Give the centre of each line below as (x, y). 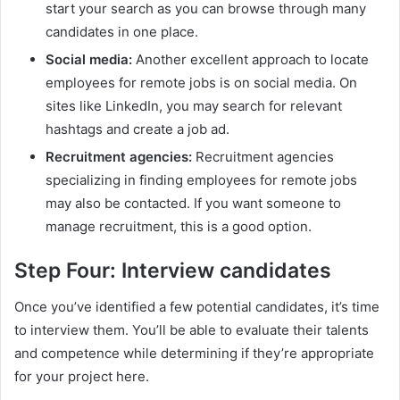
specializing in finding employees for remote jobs (201, 180)
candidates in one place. (122, 32)
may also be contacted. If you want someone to (193, 203)
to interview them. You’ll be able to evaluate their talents (192, 329)
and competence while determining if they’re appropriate (194, 353)
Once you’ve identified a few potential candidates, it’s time (197, 306)
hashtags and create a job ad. (137, 129)
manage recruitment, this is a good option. (179, 226)
